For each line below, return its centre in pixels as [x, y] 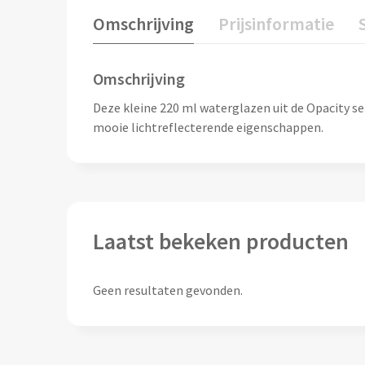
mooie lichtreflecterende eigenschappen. [208, 128]
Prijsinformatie [276, 24]
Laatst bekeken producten [220, 242]
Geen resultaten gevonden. [167, 290]
